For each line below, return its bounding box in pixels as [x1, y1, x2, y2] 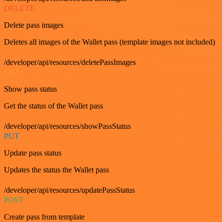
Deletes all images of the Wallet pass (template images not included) [4, 38, 215, 47]
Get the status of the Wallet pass [4, 102, 103, 111]
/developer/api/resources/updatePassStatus [4, 186, 135, 195]
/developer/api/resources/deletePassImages [4, 58, 136, 67]
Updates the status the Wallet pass [4, 166, 109, 174]
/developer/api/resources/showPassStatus [4, 122, 131, 131]
